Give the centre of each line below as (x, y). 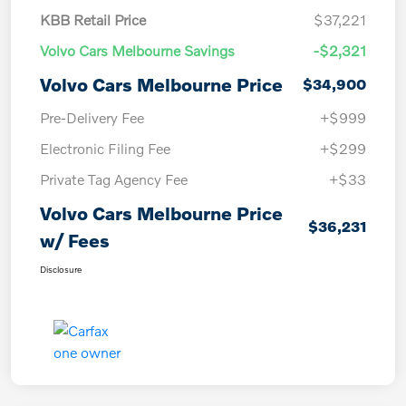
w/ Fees (75, 240)
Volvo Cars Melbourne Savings (137, 50)
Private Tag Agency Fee (114, 179)
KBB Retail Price (93, 19)
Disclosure (61, 269)
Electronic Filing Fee (105, 148)
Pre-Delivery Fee (92, 117)
